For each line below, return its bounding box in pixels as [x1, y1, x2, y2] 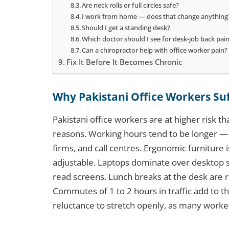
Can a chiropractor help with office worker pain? [82, 45, 228, 55]
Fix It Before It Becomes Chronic [66, 57, 182, 67]
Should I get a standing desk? [82, 23, 171, 33]
